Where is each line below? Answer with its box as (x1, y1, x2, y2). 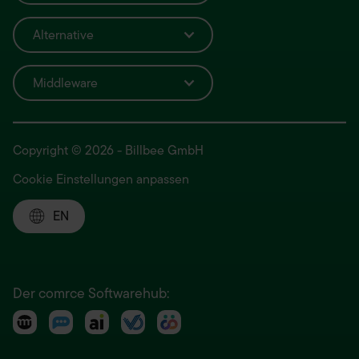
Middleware (32, 72, 98, 94)
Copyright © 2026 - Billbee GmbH (13, 140, 204, 162)
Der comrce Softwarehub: (13, 282, 169, 305)
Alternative (32, 24, 94, 46)
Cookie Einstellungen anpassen (13, 169, 189, 191)
